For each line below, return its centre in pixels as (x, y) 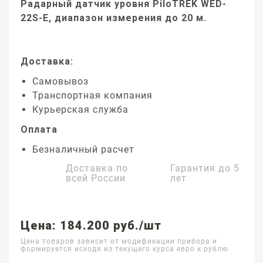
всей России (96, 178)
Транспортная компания (92, 95)
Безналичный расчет (83, 149)
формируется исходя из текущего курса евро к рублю (124, 249)
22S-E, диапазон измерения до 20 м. (114, 18)
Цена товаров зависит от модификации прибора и (119, 241)
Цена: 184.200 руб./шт (91, 225)
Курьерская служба (80, 109)
